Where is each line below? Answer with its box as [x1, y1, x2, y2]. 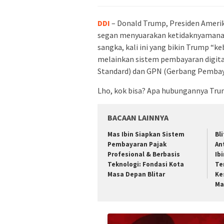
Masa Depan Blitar [107, 169, 165, 178]
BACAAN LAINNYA [107, 112, 168, 122]
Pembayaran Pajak [107, 139, 166, 148]
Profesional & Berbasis [107, 149, 180, 158]
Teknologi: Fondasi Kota [107, 159, 184, 168]
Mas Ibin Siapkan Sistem [107, 129, 184, 138]
